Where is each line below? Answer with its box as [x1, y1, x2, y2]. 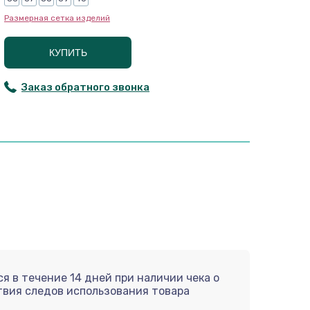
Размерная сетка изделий [4, 13, 110, 23]
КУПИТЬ [48, 47, 87, 58]
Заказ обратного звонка [21, 81, 149, 93]
